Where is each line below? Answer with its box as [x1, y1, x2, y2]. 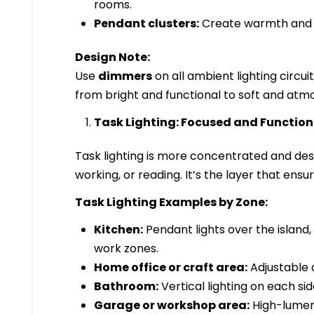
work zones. [93, 240, 158, 257]
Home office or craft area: [93, 259, 247, 275]
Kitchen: [93, 221, 143, 238]
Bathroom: [93, 278, 158, 294]
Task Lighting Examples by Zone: [75, 193, 268, 210]
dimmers [98, 67, 153, 84]
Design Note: [75, 48, 151, 65]
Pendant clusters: [93, 15, 199, 32]
